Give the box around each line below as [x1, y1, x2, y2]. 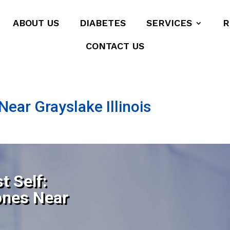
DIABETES [80, 17, 126, 28]
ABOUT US [13, 17, 60, 28]
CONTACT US [85, 41, 144, 51]
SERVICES [146, 17, 193, 28]
